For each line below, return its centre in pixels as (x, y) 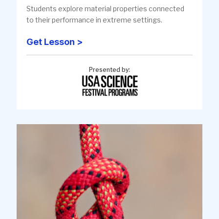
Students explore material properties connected (105, 8)
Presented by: (109, 69)
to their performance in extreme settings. (94, 20)
